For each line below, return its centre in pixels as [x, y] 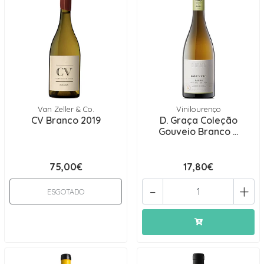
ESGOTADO [66, 192]
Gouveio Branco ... [198, 131]
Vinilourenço [198, 109]
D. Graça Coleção [198, 120]
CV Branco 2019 [66, 120]
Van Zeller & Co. [66, 109]
